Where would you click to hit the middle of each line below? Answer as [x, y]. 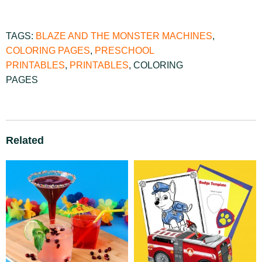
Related [25, 140]
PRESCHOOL [124, 51]
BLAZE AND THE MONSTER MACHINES [124, 36]
